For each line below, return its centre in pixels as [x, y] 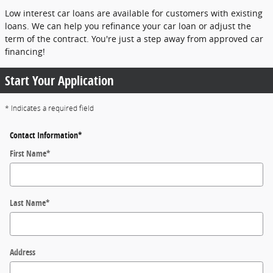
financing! [25, 51]
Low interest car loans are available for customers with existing [134, 13]
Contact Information [44, 135]
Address [23, 252]
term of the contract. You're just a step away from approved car [134, 38]
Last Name [28, 202]
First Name [28, 153]
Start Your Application [59, 80]
